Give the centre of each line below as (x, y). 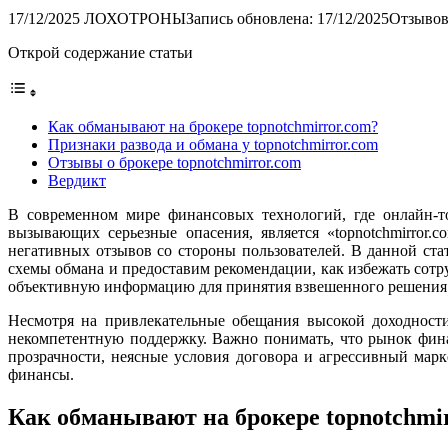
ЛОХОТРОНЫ (135, 18)
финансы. (41, 374)
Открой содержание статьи (100, 52)
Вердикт (77, 180)
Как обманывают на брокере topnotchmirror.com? (213, 126)
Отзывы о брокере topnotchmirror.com (174, 162)
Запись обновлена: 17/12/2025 (287, 18)
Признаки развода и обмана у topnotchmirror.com (213, 144)
